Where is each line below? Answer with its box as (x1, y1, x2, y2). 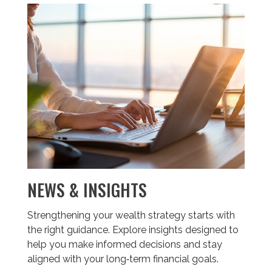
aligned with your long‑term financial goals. (27, 253, 219, 265)
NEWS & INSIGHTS (27, 177, 147, 203)
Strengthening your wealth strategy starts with (27, 209, 235, 222)
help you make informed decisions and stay (27, 239, 222, 251)
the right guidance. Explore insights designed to (27, 224, 239, 236)
